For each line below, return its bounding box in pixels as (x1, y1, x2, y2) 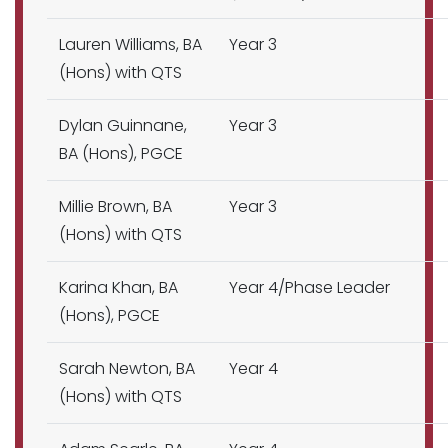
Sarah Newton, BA (59, 357, 195, 380)
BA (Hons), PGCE (59, 142, 183, 165)
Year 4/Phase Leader (229, 276, 390, 299)
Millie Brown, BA (59, 195, 172, 218)
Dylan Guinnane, (59, 114, 187, 137)
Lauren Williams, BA (59, 33, 202, 56)
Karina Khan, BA (59, 276, 178, 299)
